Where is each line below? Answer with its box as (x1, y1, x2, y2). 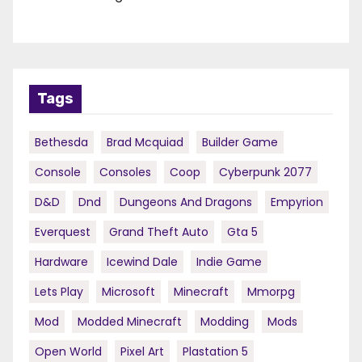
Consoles (99, 164, 151, 181)
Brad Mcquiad (107, 134, 183, 151)
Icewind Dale (107, 254, 178, 271)
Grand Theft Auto (109, 224, 208, 241)
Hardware (35, 254, 88, 271)
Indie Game (196, 254, 262, 271)
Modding (200, 314, 249, 330)
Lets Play (35, 284, 83, 301)
